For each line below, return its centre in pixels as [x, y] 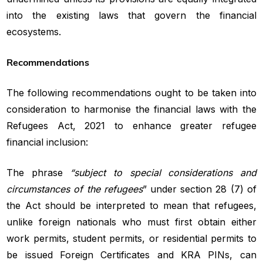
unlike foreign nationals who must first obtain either [131, 222]
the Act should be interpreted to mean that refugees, [131, 205]
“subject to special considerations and [163, 172]
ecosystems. [34, 31]
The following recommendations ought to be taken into [131, 92]
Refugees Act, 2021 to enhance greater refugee [131, 125]
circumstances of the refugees [75, 189]
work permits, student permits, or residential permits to [131, 238]
